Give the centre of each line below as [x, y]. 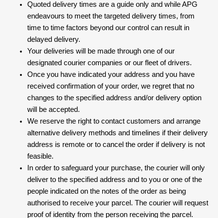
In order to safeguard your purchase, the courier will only [116, 168]
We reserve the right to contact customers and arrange [114, 121]
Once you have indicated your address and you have [111, 75]
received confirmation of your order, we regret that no [111, 86]
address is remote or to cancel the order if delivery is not [116, 145]
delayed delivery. [54, 40]
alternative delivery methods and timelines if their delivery [118, 133]
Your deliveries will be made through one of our [101, 51]
